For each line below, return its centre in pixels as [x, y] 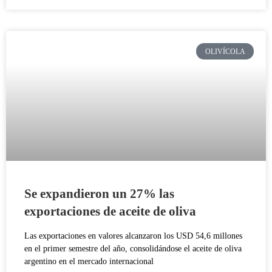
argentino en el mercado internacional [89, 262]
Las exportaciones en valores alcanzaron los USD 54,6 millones [133, 236]
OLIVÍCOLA [225, 51]
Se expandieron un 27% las [99, 194]
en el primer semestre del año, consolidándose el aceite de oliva [133, 249]
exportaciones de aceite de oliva [110, 212]
